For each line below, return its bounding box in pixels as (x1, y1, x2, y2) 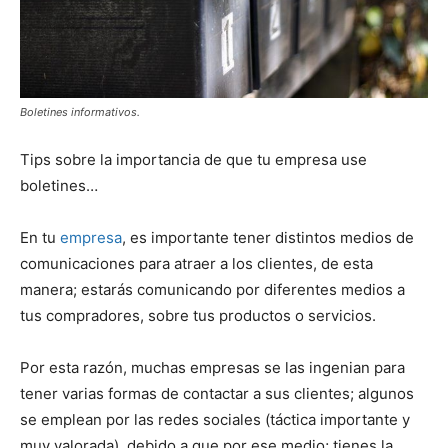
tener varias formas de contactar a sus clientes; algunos (20, 383, 414, 403)
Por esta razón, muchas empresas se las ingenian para (20, 357, 405, 377)
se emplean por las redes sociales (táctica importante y (20, 409, 410, 429)
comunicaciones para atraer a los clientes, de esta (20, 253, 373, 273)
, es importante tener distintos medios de (122, 227, 414, 247)
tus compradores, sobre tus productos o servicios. (20, 305, 376, 325)
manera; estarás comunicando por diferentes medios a (20, 279, 405, 299)
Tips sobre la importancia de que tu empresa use (20, 149, 367, 169)
